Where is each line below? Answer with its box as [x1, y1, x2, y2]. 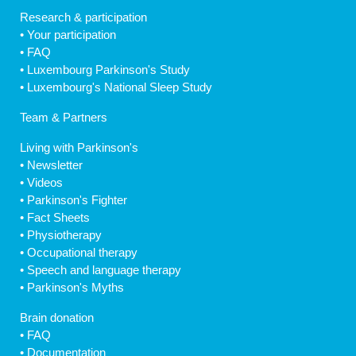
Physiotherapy [27, 228, 102, 242]
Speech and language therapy [27, 263, 181, 277]
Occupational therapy [27, 246, 137, 259]
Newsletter [27, 158, 83, 172]
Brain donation [20, 311, 94, 324]
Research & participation [20, 10, 147, 24]
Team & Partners [20, 110, 107, 124]
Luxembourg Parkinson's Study [27, 63, 190, 76]
